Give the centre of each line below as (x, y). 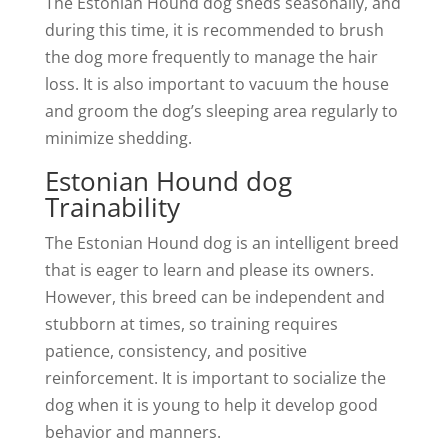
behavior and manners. (132, 432)
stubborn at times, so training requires (191, 324)
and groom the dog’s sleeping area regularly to (221, 111)
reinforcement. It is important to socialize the (215, 378)
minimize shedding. (118, 138)
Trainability (112, 207)
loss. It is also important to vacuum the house (216, 84)
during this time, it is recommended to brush (214, 30)
